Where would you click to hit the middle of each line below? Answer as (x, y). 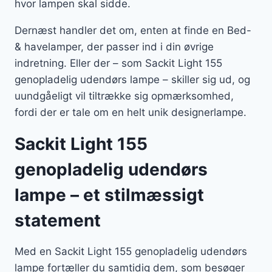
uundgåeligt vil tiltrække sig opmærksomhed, (124, 96)
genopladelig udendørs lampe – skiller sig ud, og (132, 80)
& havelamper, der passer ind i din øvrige (114, 47)
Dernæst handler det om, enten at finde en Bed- (133, 31)
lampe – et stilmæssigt (109, 195)
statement (58, 221)
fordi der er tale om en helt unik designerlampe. (131, 113)
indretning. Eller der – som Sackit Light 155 (118, 63)
